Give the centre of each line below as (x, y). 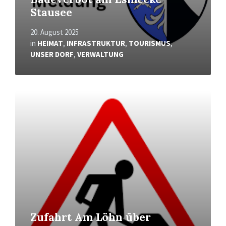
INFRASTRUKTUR (96, 43)
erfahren (30, 104)
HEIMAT (50, 43)
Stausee (51, 12)
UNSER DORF (52, 54)
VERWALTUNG (100, 54)
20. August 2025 (54, 32)
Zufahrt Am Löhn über (91, 217)
